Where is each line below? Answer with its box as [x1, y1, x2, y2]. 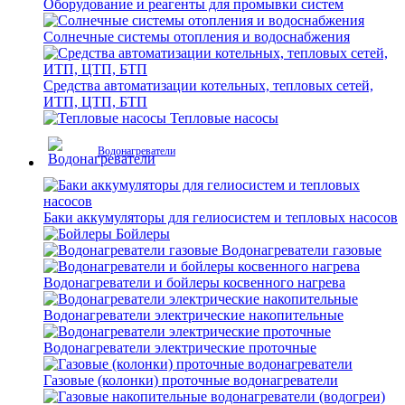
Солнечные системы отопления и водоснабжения [43, 29, 350, 44]
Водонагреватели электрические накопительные [43, 307, 344, 323]
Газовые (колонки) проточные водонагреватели [43, 372, 338, 388]
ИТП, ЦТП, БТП [43, 94, 147, 109]
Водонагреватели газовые [221, 242, 381, 258]
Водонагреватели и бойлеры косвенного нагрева [43, 275, 345, 290]
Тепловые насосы [170, 110, 278, 126]
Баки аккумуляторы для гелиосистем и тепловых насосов [43, 210, 398, 225]
